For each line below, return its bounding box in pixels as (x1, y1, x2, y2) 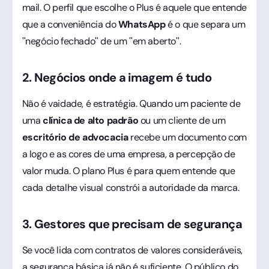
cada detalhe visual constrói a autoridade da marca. (22, 181, 240, 194)
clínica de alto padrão (42, 113, 139, 127)
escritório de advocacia (22, 130, 128, 144)
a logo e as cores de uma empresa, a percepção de (22, 147, 235, 160)
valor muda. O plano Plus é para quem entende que (22, 164, 235, 177)
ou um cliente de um (138, 113, 226, 127)
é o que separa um (165, 17, 246, 31)
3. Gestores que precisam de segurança (22, 216, 242, 232)
